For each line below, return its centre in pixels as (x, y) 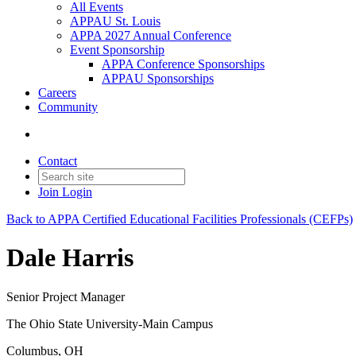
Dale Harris (70, 258)
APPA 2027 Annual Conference (151, 35)
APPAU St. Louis (115, 21)
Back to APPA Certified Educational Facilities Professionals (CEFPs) (180, 219)
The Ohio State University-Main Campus (110, 323)
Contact (58, 161)
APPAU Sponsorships (158, 78)
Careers (57, 93)
